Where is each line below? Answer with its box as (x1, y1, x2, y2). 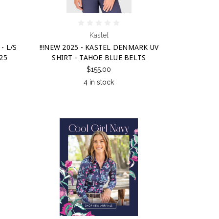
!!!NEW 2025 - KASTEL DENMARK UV (39, 42, 159, 52)
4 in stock (84, 78, 114, 86)
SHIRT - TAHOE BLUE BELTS (52, 52, 146, 62)
